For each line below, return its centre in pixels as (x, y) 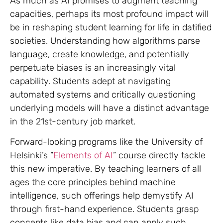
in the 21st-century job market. (73, 121)
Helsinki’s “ (32, 156)
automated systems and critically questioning (103, 94)
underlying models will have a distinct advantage (110, 108)
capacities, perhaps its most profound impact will (109, 14)
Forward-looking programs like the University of (106, 142)
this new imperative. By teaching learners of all (106, 169)
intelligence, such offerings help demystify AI (102, 196)
